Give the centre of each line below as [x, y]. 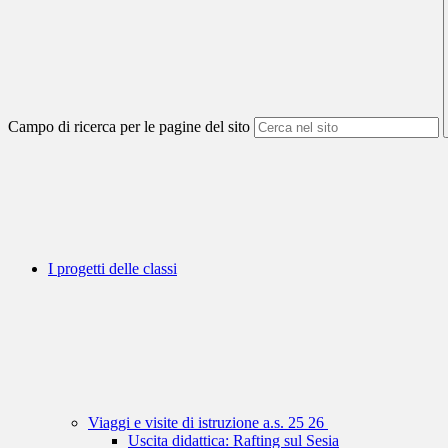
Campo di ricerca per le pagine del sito [129, 127]
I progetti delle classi [112, 269]
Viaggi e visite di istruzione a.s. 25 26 [208, 423]
